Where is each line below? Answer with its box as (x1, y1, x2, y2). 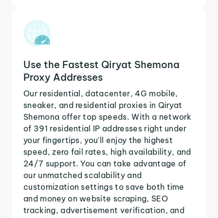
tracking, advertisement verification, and (23, 205, 185, 215)
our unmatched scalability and (23, 170, 142, 180)
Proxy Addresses (23, 71, 103, 83)
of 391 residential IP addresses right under (23, 123, 187, 133)
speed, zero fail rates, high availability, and (23, 146, 191, 157)
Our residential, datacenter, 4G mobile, (23, 88, 178, 98)
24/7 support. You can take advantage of (23, 158, 186, 168)
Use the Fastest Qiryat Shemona (23, 58, 180, 71)
